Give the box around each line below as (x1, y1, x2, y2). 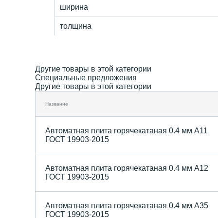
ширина (60, 2, 88, 11)
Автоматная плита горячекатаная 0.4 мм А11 (45, 126, 208, 135)
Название (45, 101, 68, 107)
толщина (60, 21, 91, 30)
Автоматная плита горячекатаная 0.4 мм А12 (45, 163, 208, 172)
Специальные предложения (35, 73, 137, 82)
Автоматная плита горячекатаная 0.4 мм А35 (45, 201, 208, 210)
